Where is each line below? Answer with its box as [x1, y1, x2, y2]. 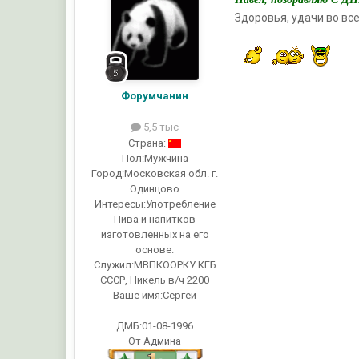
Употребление [145, 197, 216, 210]
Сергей [163, 288, 197, 301]
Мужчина [143, 151, 188, 164]
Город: [91, 167, 125, 179]
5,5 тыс [141, 121, 179, 134]
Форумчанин [121, 90, 189, 103]
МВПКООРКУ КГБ [133, 258, 216, 271]
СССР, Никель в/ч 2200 [100, 273, 210, 286]
